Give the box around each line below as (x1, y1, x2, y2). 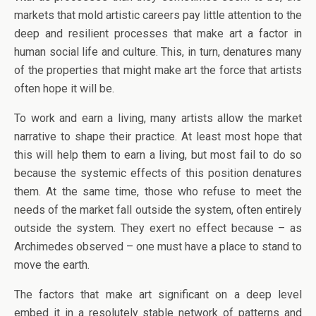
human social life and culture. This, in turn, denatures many (14, 45, 302, 59)
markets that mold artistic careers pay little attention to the (14, 8, 302, 22)
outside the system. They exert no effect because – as (14, 221, 302, 235)
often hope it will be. (14, 82, 114, 95)
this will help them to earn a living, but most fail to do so (14, 148, 302, 162)
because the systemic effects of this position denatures (14, 166, 302, 180)
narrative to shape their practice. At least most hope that (14, 130, 302, 143)
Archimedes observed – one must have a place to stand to (14, 240, 302, 253)
